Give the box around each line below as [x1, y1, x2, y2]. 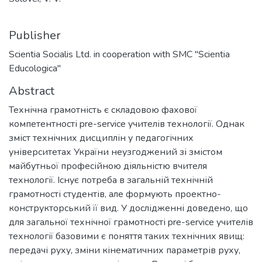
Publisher [9, 27, 61, 43]
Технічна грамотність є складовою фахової [9, 103, 197, 116]
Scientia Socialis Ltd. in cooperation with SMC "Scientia [9, 47, 230, 61]
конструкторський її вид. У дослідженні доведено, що [9, 201, 248, 215]
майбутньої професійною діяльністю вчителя [9, 159, 207, 173]
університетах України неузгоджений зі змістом [9, 145, 222, 158]
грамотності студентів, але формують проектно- [9, 187, 221, 201]
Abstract [9, 82, 54, 99]
